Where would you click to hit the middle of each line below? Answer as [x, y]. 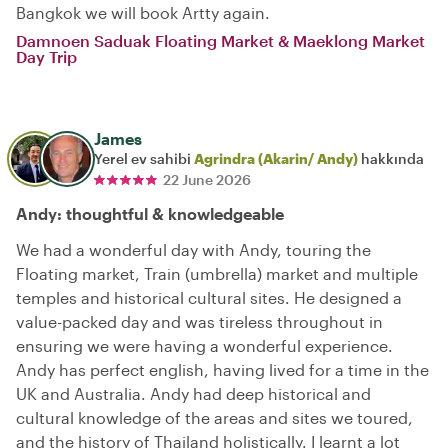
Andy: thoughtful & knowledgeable [150, 213]
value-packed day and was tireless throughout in [199, 321]
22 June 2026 [207, 179]
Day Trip [46, 56]
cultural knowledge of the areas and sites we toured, [214, 417]
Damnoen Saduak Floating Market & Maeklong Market [220, 40]
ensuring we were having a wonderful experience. [204, 345]
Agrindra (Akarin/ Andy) [276, 158]
